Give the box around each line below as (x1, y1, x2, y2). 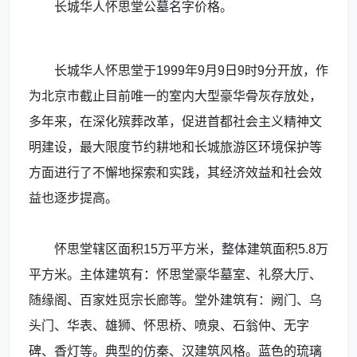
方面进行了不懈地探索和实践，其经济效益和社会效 (29, 166, 322, 180)
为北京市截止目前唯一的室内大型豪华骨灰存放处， (29, 89, 322, 104)
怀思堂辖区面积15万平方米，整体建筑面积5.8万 (54, 242, 328, 257)
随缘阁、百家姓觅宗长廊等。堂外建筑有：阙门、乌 (29, 293, 322, 308)
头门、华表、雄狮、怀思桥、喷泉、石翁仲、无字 (29, 319, 309, 333)
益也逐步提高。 (29, 191, 118, 206)
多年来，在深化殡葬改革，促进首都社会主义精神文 (29, 115, 322, 129)
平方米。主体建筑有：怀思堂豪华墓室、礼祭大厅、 (29, 268, 322, 282)
